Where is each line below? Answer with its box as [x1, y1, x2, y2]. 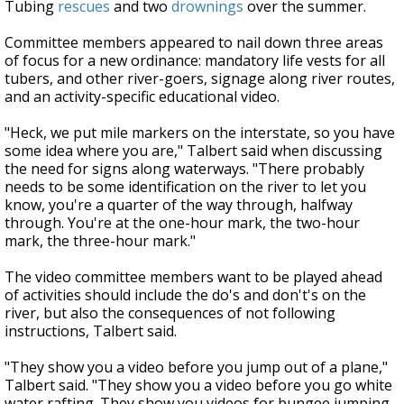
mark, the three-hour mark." [5, 231, 196, 252]
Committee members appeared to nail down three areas [5, 32, 383, 53]
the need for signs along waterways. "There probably [5, 159, 364, 179]
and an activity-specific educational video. [5, 87, 280, 107]
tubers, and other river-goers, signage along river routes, [5, 69, 395, 89]
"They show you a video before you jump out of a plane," [5, 357, 388, 378]
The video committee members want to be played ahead [5, 267, 382, 288]
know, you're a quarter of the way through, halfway [5, 195, 353, 216]
